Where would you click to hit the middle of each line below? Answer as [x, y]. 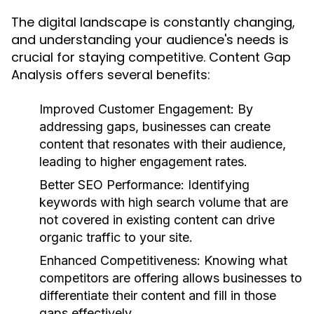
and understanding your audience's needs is [150, 40]
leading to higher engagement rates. [143, 162]
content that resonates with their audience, [163, 144]
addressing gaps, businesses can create [155, 127]
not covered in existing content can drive [157, 220]
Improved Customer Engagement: [137, 109]
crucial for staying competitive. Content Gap [151, 57]
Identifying [217, 185]
